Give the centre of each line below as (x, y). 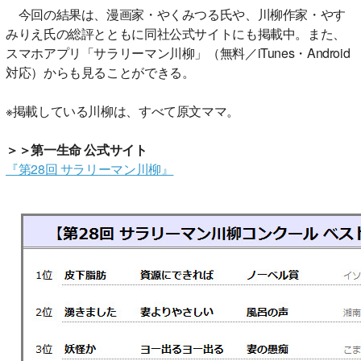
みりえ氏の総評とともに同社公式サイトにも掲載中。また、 (176, 33)
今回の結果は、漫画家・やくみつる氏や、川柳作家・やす (176, 14)
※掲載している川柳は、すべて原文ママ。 (122, 110)
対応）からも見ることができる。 (100, 72)
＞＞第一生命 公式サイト (77, 149)
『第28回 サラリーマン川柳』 (90, 168)
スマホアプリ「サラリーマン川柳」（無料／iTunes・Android (178, 52)
